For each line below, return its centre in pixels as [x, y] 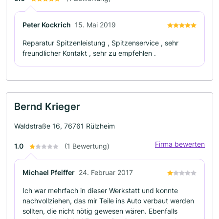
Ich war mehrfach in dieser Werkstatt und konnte [100, 190]
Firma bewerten [180, 144]
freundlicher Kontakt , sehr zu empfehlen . [89, 53]
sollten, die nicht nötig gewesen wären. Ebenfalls [100, 211]
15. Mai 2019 [95, 24]
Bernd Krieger [47, 106]
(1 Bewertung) [87, 146]
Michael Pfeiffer [49, 172]
